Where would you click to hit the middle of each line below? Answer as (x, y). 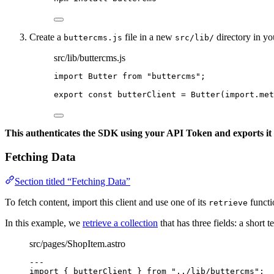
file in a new (149, 37)
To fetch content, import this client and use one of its (107, 202)
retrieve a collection (120, 223)
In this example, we (44, 223)
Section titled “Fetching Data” (72, 182)
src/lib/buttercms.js (90, 58)
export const (86, 95)
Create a (46, 37)
